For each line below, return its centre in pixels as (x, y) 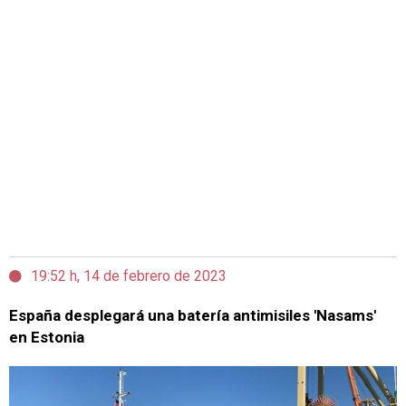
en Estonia (47, 337)
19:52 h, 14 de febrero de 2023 (129, 276)
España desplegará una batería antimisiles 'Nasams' (193, 315)
